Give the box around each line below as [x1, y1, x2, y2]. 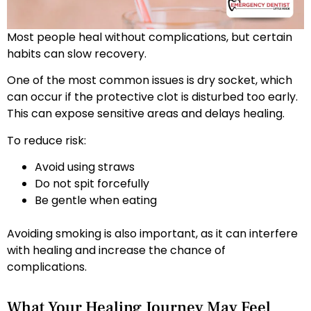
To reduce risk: [7, 132, 86, 149]
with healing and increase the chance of [7, 242, 226, 259]
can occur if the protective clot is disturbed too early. [7, 89, 298, 106]
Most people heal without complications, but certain [7, 29, 292, 46]
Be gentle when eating [35, 192, 157, 209]
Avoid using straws [35, 159, 135, 176]
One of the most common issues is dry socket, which [7, 72, 292, 89]
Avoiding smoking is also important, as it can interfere [7, 226, 298, 242]
